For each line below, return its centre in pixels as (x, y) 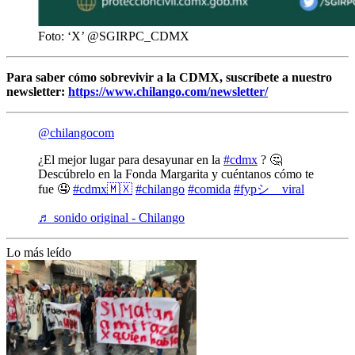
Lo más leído (39, 252)
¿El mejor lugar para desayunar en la (131, 160)
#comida (209, 189)
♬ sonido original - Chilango (111, 218)
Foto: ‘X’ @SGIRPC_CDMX (114, 36)
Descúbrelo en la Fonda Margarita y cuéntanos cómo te (176, 174)
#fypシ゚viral (269, 189)
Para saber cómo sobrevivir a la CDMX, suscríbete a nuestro (169, 77)
